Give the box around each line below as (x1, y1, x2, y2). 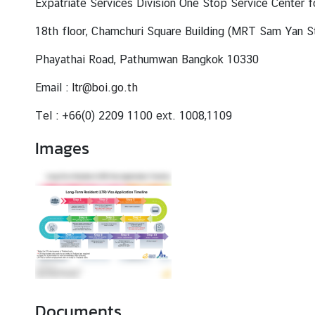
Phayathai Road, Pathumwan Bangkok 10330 (35, 52, 259, 66)
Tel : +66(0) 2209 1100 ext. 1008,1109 (35, 108, 232, 122)
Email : (35, 80, 72, 94)
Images (35, 135, 89, 160)
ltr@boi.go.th (72, 80, 138, 94)
